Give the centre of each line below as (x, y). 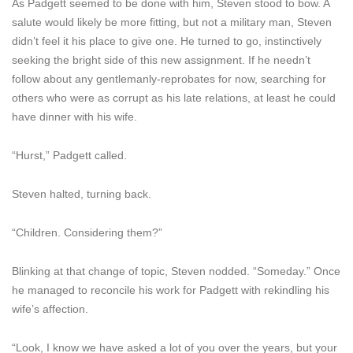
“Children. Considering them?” (87, 232)
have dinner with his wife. (74, 117)
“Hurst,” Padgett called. (69, 155)
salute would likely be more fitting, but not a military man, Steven (172, 22)
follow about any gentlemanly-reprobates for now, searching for (169, 79)
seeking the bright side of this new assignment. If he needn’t (161, 60)
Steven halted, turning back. (82, 194)
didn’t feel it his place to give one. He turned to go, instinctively (167, 41)
